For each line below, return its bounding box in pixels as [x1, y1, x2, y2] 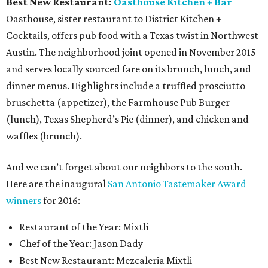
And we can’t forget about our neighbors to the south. [6, 160, 242, 173]
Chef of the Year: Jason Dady [19, 237, 143, 249]
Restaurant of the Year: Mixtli [19, 220, 148, 233]
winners [6, 194, 41, 206]
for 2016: [41, 194, 80, 206]
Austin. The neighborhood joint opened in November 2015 [6, 45, 256, 58]
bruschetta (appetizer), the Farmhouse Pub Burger [6, 96, 230, 108]
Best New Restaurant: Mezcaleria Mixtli [19, 254, 192, 266]
